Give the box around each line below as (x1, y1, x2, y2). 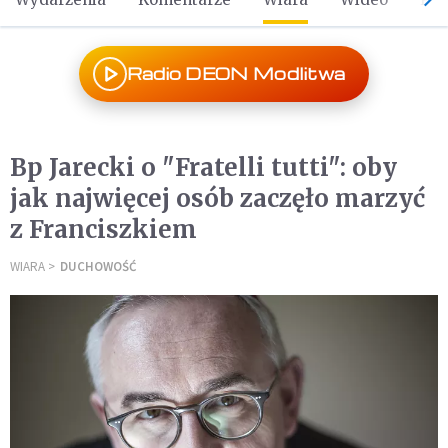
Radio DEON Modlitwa (126, 63, 346, 84)
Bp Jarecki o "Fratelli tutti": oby (10, 152, 397, 183)
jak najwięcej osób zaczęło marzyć (10, 183, 425, 214)
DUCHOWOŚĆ (60, 258, 136, 275)
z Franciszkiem (10, 214, 197, 245)
